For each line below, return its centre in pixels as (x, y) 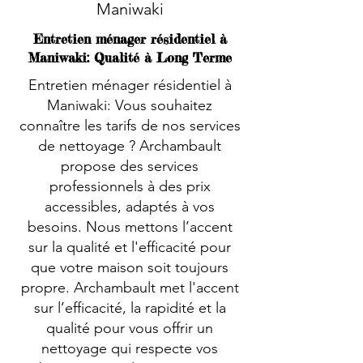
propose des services (130, 166)
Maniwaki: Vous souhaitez (130, 105)
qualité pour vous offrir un (130, 328)
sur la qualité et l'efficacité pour (130, 247)
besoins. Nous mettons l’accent (130, 227)
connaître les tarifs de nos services (130, 126)
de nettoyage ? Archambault (130, 146)
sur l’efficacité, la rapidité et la (130, 308)
